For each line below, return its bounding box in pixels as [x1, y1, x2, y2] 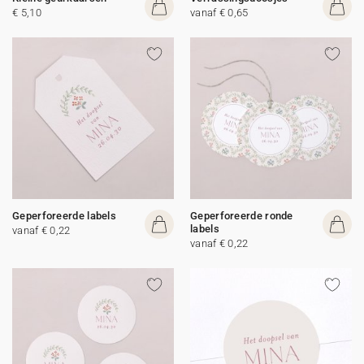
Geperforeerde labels [12, 210, 116, 222]
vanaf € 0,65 [190, 6, 249, 19]
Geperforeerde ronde [190, 210, 293, 222]
